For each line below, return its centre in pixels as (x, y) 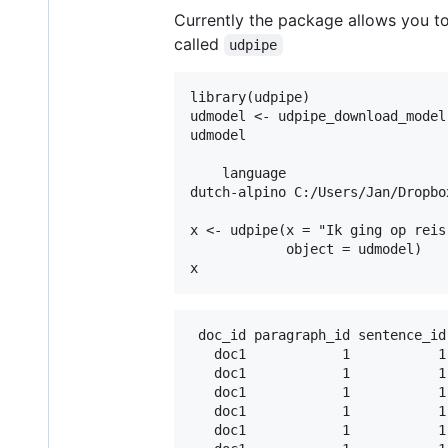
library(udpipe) (250, 97)
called (199, 44)
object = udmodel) (306, 249)
